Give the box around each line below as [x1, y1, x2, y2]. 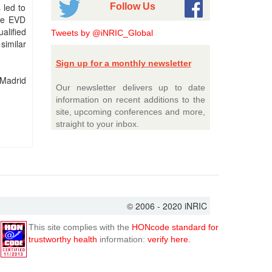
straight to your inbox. [55, 119, 139, 129]
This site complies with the [29, 222, 132, 232]
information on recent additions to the [55, 95, 205, 104]
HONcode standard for [132, 222, 219, 232]
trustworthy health [29, 234, 97, 244]
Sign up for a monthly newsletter [55, 58, 191, 68]
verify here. [148, 234, 191, 244]
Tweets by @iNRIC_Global [50, 28, 153, 38]
